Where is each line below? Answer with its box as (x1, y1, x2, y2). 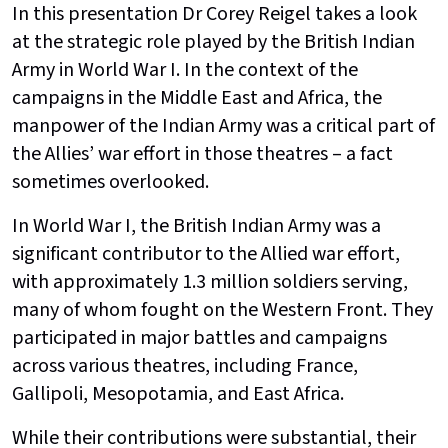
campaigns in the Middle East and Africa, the (12, 83, 382, 112)
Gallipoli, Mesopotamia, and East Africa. (12, 379, 344, 408)
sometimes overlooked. (12, 167, 209, 196)
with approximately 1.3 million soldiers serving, (12, 267, 408, 296)
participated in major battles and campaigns (12, 323, 387, 352)
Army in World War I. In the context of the (12, 55, 358, 84)
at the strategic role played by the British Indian (12, 27, 415, 56)
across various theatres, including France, (12, 351, 358, 380)
